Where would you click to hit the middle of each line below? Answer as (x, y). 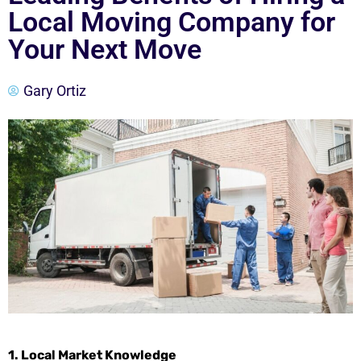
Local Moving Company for (172, 22)
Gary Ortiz (55, 91)
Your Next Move (105, 49)
